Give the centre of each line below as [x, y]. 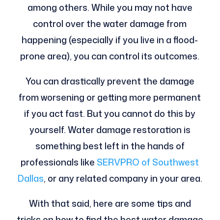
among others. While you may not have [110, 8]
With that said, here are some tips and [110, 204]
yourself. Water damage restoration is [110, 130]
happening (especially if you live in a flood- [110, 40]
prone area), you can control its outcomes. [110, 56]
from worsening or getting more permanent [110, 97]
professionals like [59, 162]
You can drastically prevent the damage [110, 81]
